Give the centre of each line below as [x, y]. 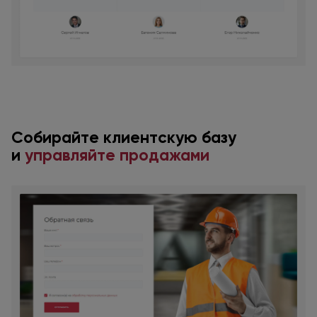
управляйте [70, 155]
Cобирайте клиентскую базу [124, 138]
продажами [165, 155]
